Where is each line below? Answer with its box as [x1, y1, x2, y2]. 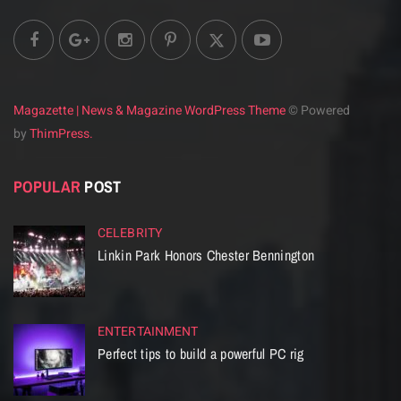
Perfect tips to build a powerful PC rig [98, 344, 304, 364]
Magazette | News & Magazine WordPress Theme [13, 101, 286, 121]
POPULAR [13, 175, 81, 199]
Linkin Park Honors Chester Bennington [98, 245, 315, 266]
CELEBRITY [98, 224, 162, 243]
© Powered [286, 101, 350, 121]
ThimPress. [30, 124, 93, 144]
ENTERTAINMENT [98, 322, 199, 342]
